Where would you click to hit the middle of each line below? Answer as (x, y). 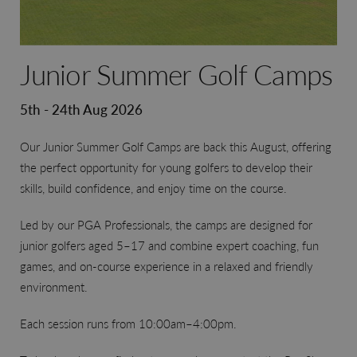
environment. (53, 286)
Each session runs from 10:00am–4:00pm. (129, 323)
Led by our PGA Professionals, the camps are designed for (166, 224)
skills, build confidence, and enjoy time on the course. (153, 187)
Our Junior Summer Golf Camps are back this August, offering (175, 146)
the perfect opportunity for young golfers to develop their (166, 167)
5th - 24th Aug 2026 (81, 109)
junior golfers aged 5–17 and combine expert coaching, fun (169, 245)
